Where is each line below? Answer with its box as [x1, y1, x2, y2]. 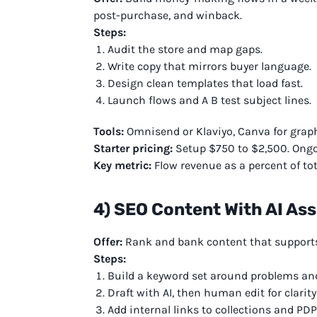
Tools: [93, 124, 124, 138]
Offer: [93, 234, 122, 248]
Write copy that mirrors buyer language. [108, 59, 311, 73]
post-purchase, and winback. [93, 8, 242, 22]
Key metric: [93, 158, 151, 172]
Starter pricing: [93, 141, 173, 155]
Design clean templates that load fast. [108, 76, 303, 90]
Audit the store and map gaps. [108, 42, 263, 56]
